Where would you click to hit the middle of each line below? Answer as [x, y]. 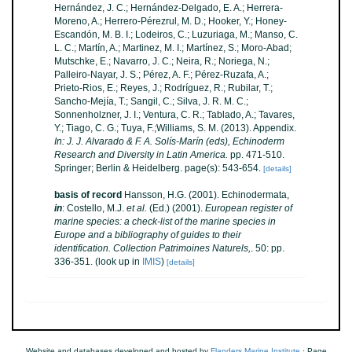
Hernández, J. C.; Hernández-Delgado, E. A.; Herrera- [169, 8]
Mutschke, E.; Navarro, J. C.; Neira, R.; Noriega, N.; [162, 61]
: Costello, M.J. [94, 208]
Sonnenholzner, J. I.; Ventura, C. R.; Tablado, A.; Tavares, [174, 115]
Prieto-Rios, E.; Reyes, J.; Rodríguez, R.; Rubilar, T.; [163, 88]
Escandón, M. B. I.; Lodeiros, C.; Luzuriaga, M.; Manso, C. [176, 35]
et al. [137, 208]
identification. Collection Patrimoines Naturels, [152, 248]
